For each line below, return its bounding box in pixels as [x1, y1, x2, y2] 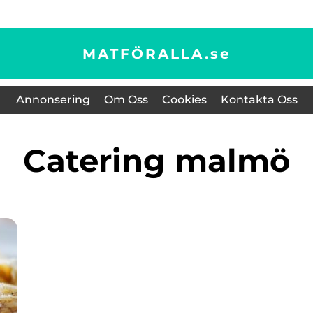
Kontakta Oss [220, 93, 298, 106]
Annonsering [15, 93, 90, 106]
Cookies [161, 93, 207, 106]
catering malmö [46, 141, 290, 180]
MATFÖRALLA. [82, 45, 210, 62]
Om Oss [103, 93, 148, 106]
